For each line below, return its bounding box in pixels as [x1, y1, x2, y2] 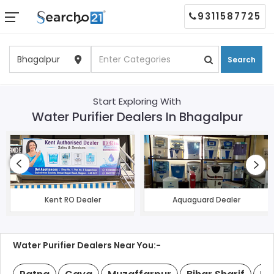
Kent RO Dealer [44, 194, 101, 205]
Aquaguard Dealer [172, 194, 240, 205]
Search [228, 54, 256, 65]
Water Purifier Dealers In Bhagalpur [31, 108, 243, 125]
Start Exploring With [93, 94, 181, 108]
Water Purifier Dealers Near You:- [13, 239, 161, 251]
